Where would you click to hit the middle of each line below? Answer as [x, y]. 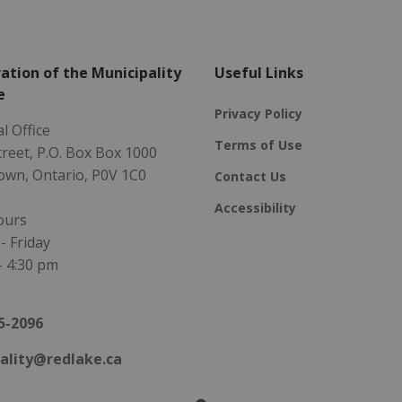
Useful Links [259, 72]
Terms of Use [258, 144]
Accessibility [255, 207]
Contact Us [250, 176]
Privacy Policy [258, 113]
